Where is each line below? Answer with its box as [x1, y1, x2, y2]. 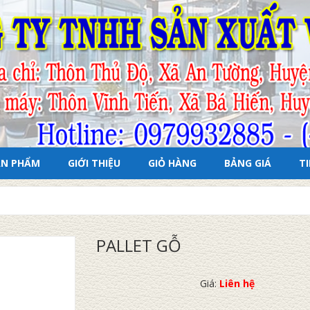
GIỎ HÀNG [148, 156, 197, 170]
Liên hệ [216, 277, 255, 291]
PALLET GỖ [96, 234, 181, 257]
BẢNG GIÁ [224, 156, 271, 170]
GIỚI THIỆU [68, 156, 120, 170]
